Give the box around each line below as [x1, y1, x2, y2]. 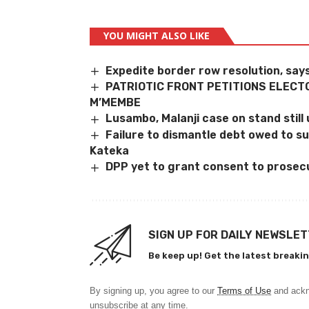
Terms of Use [217, 285, 271, 296]
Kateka [90, 144, 129, 158]
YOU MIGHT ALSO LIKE [103, 28, 210, 42]
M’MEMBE [90, 96, 141, 110]
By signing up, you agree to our [90, 285, 217, 296]
